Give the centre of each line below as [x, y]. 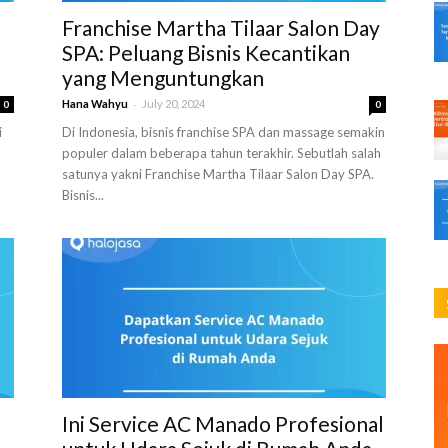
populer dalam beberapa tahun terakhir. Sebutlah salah [221, 153]
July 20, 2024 [173, 103]
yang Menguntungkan [163, 77]
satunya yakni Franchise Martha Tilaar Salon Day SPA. [218, 174]
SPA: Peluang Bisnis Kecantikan [206, 52]
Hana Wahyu [95, 103]
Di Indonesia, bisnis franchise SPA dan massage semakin [223, 132]
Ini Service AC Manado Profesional [223, 423]
